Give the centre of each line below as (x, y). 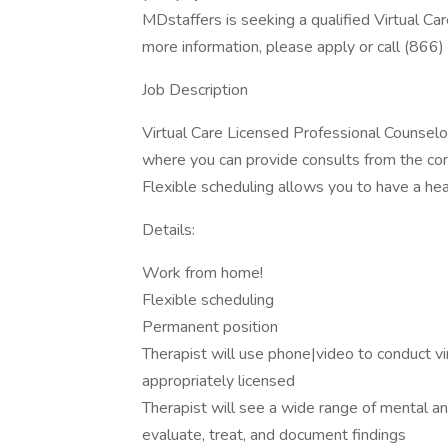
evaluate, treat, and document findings (274, 435)
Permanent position (210, 327)
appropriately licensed (218, 381)
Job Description (195, 90)
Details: (168, 230)
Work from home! (202, 273)
